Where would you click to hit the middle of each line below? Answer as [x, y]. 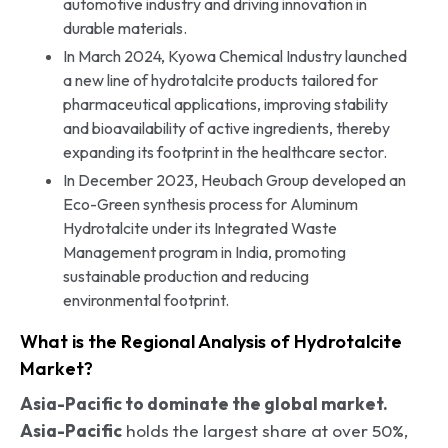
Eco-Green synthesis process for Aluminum [210, 203]
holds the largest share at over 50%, [265, 430]
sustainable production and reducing [185, 275]
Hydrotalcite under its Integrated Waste [199, 227]
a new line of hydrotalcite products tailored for [220, 79]
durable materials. [124, 27]
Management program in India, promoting [204, 251]
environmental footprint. [145, 299]
